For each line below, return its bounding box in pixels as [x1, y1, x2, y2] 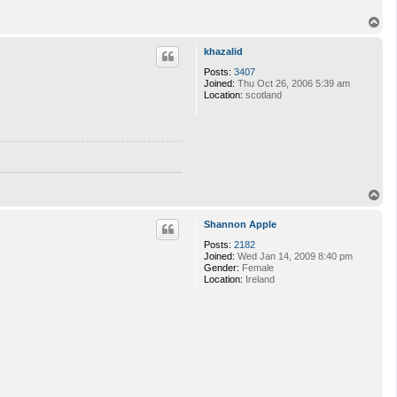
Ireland [243, 274, 275, 285]
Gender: [204, 262, 239, 274]
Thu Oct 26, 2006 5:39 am [235, 77, 350, 89]
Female [239, 262, 274, 274]
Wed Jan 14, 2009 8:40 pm [235, 251, 353, 262]
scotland [243, 89, 282, 100]
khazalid [204, 45, 243, 57]
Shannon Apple [204, 219, 276, 230]
